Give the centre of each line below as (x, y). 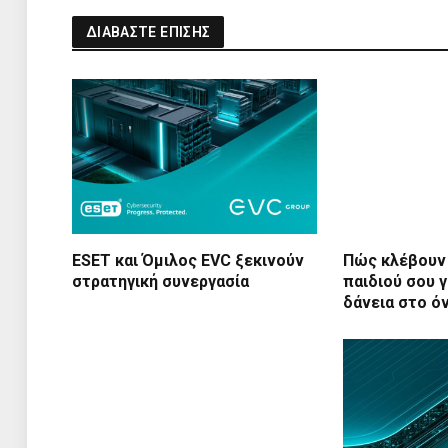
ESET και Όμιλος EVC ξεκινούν (188, 260)
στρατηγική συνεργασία (160, 281)
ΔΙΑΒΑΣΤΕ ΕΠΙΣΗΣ (148, 32)
